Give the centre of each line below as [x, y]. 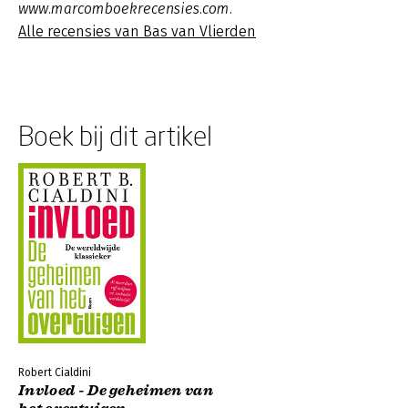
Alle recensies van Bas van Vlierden [137, 31]
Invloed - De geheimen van [116, 391]
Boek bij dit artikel [115, 135]
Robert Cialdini [55, 372]
